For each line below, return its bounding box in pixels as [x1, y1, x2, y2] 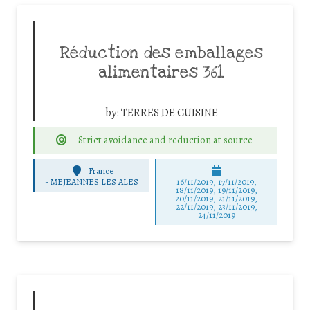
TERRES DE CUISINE [120, 104, 218, 120]
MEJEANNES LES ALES [51, 175, 139, 188]
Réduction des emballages [60, 42, 263, 64]
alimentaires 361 [98, 62, 224, 83]
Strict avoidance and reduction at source [77, 132, 253, 147]
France [89, 165, 114, 177]
